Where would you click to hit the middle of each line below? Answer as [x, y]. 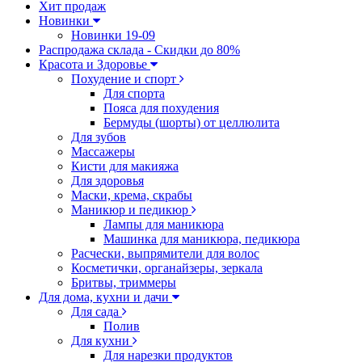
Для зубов [99, 137]
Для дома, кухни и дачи [105, 297]
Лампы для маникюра [164, 224]
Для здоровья [107, 181]
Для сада [97, 311]
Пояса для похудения [161, 108]
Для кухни [102, 341]
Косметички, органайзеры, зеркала [167, 268]
